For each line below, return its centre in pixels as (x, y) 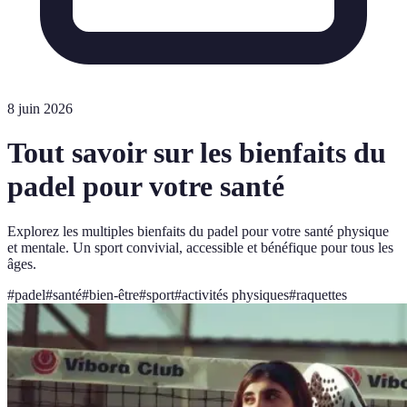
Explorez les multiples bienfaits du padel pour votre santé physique (198, 231)
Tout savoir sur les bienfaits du (197, 153)
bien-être (114, 294)
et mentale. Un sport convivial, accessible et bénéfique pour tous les (200, 247)
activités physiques (235, 294)
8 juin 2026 (40, 109)
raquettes (322, 294)
